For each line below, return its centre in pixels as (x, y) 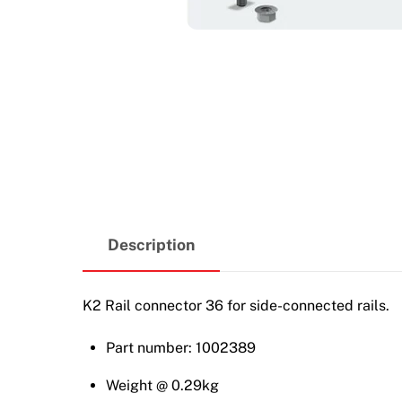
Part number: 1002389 (180, 348)
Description (152, 245)
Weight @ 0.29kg (162, 386)
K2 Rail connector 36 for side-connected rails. (236, 306)
